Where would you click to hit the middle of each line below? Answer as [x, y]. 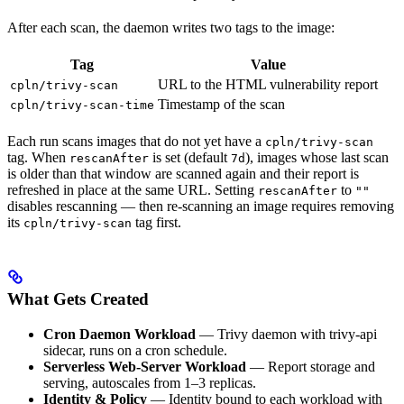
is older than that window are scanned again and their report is [183, 174]
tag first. [156, 222]
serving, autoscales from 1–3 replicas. [150, 382]
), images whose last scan [317, 157]
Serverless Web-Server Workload [145, 366]
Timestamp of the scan [221, 104]
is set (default [190, 157]
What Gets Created [78, 299]
